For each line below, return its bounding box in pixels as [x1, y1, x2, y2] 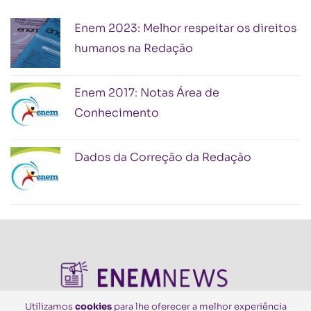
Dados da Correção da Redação [74, 150, 251, 165]
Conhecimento [74, 106, 159, 120]
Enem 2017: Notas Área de [74, 85, 219, 100]
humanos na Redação [74, 41, 193, 56]
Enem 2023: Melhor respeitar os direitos [74, 21, 296, 35]
